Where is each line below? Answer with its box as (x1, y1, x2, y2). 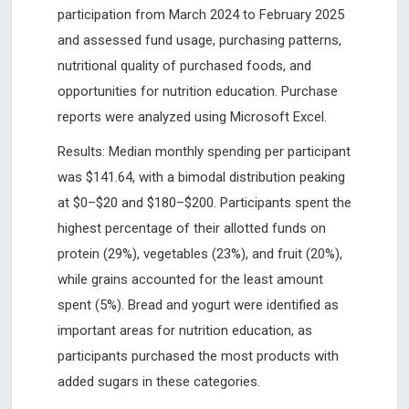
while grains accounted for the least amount (58, 270, 323, 288)
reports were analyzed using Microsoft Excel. (58, 108, 330, 125)
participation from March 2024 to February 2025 (58, 5, 344, 23)
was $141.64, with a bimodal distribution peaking (58, 168, 345, 185)
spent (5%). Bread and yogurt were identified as (58, 296, 339, 313)
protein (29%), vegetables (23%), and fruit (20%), (58, 245, 342, 262)
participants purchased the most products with (58, 347, 339, 364)
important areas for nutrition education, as (58, 321, 312, 339)
